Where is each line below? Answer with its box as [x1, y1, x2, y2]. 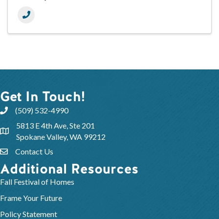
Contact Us [15, 146, 53, 156]
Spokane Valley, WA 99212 [16, 131, 106, 141]
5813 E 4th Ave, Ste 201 [16, 120, 95, 130]
